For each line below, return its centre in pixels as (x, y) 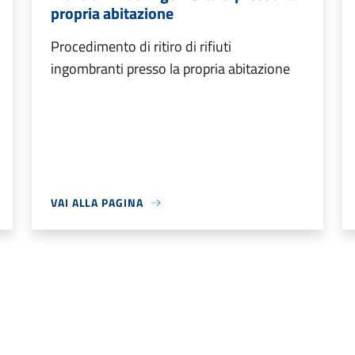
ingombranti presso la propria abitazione (170, 69)
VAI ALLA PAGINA (97, 203)
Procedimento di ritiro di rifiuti (141, 47)
